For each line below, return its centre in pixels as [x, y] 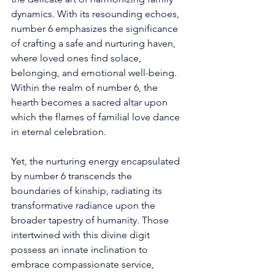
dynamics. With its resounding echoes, [96, 14]
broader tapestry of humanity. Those [91, 220]
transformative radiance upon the [84, 205]
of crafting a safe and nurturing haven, [95, 43]
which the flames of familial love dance [97, 117]
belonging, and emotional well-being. [95, 72]
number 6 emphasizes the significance [96, 28]
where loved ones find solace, [77, 58]
